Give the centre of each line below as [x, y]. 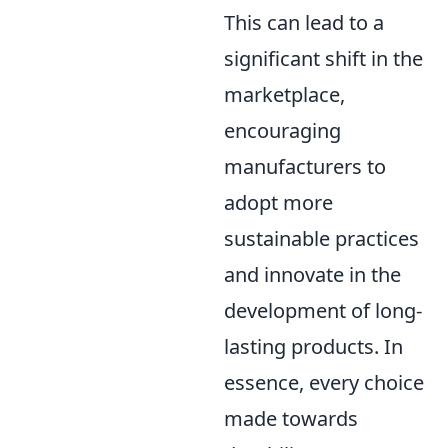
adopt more [278, 202]
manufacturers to [305, 166]
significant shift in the [323, 58]
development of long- [323, 310]
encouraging [282, 130]
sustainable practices [321, 238]
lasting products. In [313, 346]
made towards [291, 418]
